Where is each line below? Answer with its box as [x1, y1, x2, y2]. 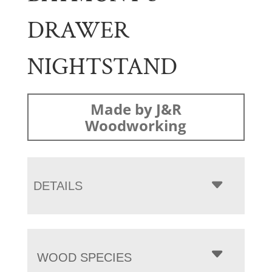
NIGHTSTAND [27, 50, 177, 83]
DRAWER [27, 14, 129, 46]
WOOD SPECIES [36, 250, 132, 264]
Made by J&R [90, 98, 182, 119]
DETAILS [33, 178, 83, 192]
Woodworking [85, 115, 187, 135]
